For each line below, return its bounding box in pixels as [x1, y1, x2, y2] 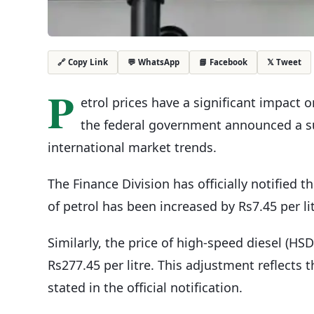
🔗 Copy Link [57, 57, 108, 68]
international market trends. [48, 138, 217, 156]
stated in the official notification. [48, 278, 243, 296]
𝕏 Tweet [267, 56, 301, 67]
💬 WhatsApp [128, 56, 179, 67]
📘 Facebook [199, 56, 247, 67]
